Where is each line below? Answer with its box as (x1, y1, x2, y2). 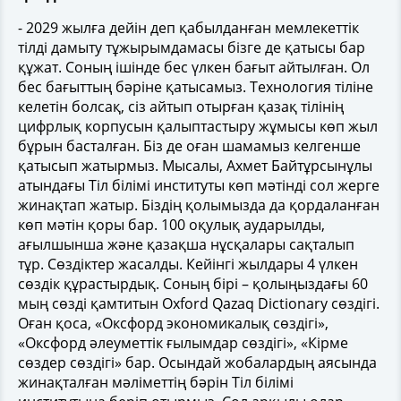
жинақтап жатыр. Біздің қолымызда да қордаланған (18, 195, 380, 215)
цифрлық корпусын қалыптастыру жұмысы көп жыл (18, 116, 378, 136)
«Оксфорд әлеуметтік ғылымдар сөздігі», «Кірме (18, 333, 348, 353)
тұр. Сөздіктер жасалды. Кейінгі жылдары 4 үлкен (18, 254, 358, 274)
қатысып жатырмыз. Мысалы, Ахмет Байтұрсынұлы (18, 156, 372, 175)
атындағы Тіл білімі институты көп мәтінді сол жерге (18, 175, 380, 195)
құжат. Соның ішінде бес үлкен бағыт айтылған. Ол (18, 57, 370, 77)
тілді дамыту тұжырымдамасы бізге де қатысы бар (18, 38, 365, 57)
